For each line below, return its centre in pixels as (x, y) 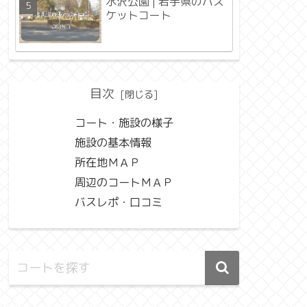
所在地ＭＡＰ (108, 163)
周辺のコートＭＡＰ (124, 183)
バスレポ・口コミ (119, 202)
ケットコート (138, 15)
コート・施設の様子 (124, 123)
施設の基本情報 (113, 143)
